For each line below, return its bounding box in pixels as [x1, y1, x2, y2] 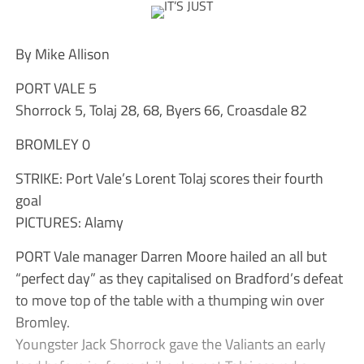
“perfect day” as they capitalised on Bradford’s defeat [15, 266, 343, 290]
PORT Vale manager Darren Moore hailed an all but [15, 245, 327, 268]
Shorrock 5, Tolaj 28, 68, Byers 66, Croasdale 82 [15, 98, 307, 122]
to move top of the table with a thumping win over [15, 288, 324, 312]
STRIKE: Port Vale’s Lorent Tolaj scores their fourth [15, 167, 323, 190]
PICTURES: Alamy [15, 210, 123, 234]
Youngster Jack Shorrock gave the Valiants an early [15, 332, 326, 356]
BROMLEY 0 [15, 132, 90, 156]
